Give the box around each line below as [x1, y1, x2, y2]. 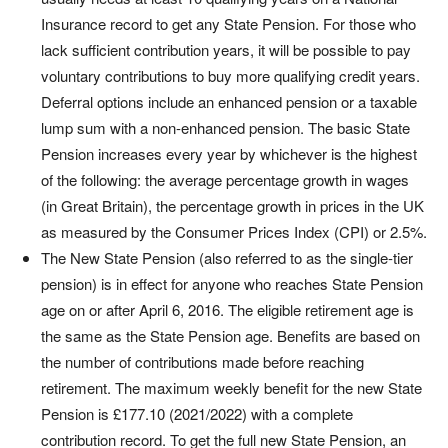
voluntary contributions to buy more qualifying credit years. [41, 65, 420, 86]
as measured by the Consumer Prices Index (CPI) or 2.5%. [41, 221, 427, 242]
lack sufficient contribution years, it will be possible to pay [41, 39, 411, 60]
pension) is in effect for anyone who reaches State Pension [41, 273, 423, 294]
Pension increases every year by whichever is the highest [41, 143, 417, 164]
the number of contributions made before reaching [41, 351, 364, 372]
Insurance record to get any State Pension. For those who [41, 13, 416, 34]
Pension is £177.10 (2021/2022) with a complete [41, 403, 353, 424]
